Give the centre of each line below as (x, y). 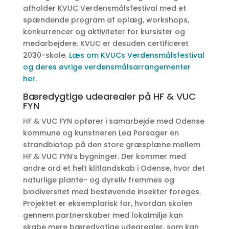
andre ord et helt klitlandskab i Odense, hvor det (114, 168)
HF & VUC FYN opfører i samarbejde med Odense (113, 121)
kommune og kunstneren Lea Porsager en (101, 133)
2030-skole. (46, 55)
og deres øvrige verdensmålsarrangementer (107, 67)
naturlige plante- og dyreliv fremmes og (98, 180)
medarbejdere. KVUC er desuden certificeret (106, 43)
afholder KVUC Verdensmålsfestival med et (104, 8)
